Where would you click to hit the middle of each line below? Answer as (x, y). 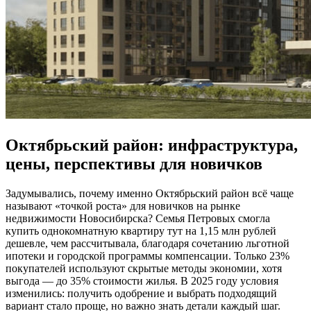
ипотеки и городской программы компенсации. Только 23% (148, 256)
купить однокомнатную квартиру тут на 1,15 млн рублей (141, 231)
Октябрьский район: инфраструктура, (152, 145)
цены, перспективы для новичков (134, 164)
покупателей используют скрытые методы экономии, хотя (144, 269)
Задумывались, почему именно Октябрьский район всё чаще (150, 194)
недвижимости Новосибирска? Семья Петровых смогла (138, 219)
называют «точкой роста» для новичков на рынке (123, 206)
